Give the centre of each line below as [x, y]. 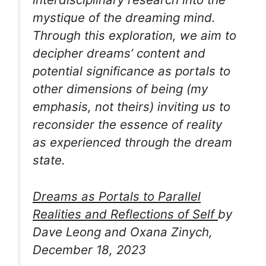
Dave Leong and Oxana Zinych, [123, 232]
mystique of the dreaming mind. [124, 18]
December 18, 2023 [89, 249]
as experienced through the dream [132, 142]
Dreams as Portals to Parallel [117, 196]
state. [49, 160]
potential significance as [104, 71]
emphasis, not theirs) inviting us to [132, 107]
